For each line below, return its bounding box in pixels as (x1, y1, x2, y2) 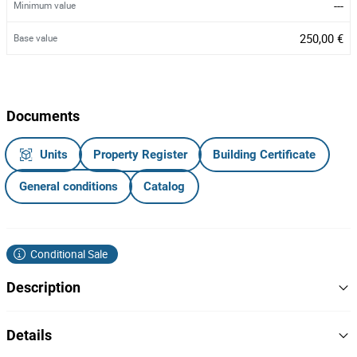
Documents (6, 108, 80, 124)
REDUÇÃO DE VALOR (6, 314, 119, 328)
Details (6, 327, 52, 343)
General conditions (19, 178, 118, 194)
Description (6, 279, 80, 296)
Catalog (143, 178, 185, 194)
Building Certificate (213, 147, 316, 162)
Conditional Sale (30, 247, 108, 261)
